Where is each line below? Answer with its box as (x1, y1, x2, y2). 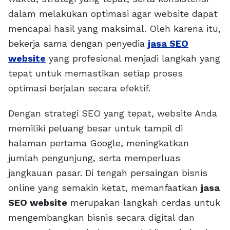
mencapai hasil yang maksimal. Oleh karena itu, (8, 23, 221, 34)
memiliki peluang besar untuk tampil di (8, 123, 183, 134)
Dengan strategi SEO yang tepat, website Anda (8, 108, 217, 119)
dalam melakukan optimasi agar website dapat (8, 8, 218, 20)
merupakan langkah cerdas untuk (67, 197, 220, 208)
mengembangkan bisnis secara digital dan (8, 212, 195, 223)
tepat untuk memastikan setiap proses (8, 68, 183, 79)
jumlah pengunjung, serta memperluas (8, 152, 180, 164)
